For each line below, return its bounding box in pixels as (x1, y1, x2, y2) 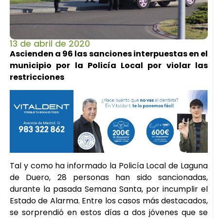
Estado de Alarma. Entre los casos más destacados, (10, 195, 208, 207)
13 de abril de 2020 (10, 37, 90, 50)
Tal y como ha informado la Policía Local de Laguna (10, 160, 208, 172)
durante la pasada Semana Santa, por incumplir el (10, 183, 208, 195)
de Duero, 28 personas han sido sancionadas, (10, 172, 208, 183)
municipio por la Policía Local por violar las (10, 59, 208, 71)
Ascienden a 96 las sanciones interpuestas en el (10, 48, 208, 59)
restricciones (10, 71, 64, 83)
